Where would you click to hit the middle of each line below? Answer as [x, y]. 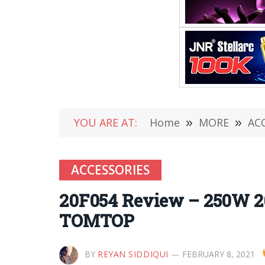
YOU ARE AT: [106, 122]
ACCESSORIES [110, 170]
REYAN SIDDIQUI [133, 254]
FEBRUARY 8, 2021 [218, 254]
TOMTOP [97, 221]
